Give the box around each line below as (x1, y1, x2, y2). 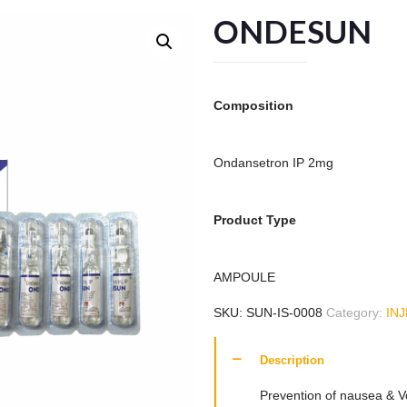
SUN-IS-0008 (245, 305, 323, 321)
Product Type (213, 213, 296, 228)
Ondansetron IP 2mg (213, 155, 333, 171)
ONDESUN (213, 12, 372, 51)
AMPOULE (213, 270, 275, 285)
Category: (325, 305, 386, 321)
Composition (213, 98, 293, 114)
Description (259, 353, 324, 368)
